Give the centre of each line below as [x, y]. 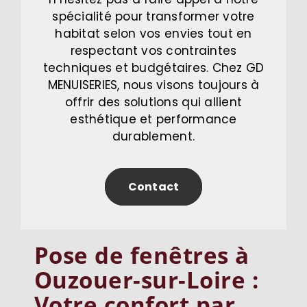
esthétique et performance [153, 120]
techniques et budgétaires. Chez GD [153, 68]
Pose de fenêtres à [142, 256]
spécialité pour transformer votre [153, 17]
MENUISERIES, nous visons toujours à [153, 85]
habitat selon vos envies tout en [153, 34]
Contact [153, 187]
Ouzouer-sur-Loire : [147, 280]
